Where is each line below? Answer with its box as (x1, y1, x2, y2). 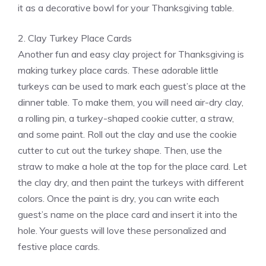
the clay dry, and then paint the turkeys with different (18, 176, 244, 189)
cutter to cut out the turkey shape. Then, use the (18, 144, 222, 157)
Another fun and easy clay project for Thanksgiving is (18, 48, 244, 61)
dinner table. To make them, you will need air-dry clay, (18, 96, 243, 109)
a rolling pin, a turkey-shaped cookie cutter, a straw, (18, 112, 234, 125)
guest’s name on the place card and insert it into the (18, 208, 237, 221)
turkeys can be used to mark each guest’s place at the (18, 80, 246, 93)
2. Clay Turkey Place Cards (18, 32, 132, 45)
